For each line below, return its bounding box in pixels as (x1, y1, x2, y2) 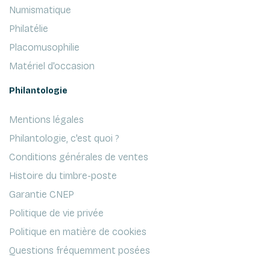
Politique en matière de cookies (9, 226, 146, 238)
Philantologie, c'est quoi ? (9, 133, 119, 145)
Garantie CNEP (9, 189, 74, 201)
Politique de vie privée (9, 207, 104, 219)
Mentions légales (9, 114, 84, 126)
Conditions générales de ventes (9, 151, 148, 163)
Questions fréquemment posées (9, 245, 150, 257)
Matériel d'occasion (9, 60, 95, 72)
